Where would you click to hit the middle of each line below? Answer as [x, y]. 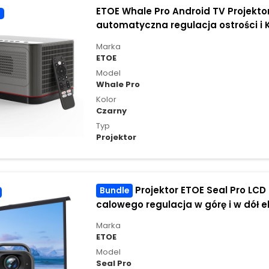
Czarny [111, 111]
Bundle [114, 191]
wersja [112, 39]
